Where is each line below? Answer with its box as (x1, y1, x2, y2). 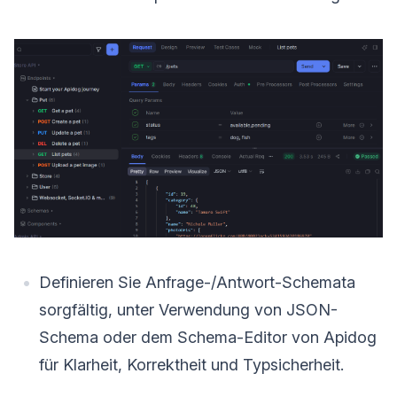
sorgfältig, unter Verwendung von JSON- (39, 300, 338, 320)
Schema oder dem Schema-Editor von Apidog (39, 328, 377, 347)
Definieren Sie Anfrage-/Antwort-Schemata (39, 273, 355, 292)
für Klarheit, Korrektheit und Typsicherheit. (39, 355, 344, 375)
